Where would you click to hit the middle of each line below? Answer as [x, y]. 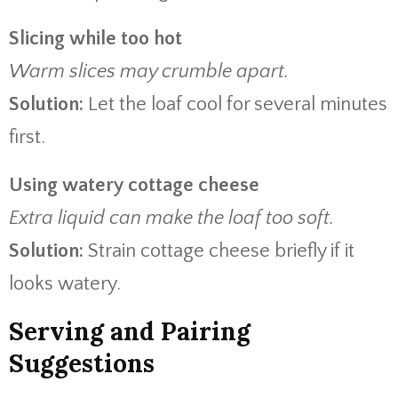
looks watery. [65, 284]
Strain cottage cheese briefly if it [219, 251]
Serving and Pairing [130, 331]
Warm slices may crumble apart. [149, 72]
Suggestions [82, 363]
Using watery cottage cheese [134, 185]
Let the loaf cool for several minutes [235, 104]
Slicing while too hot [96, 39]
